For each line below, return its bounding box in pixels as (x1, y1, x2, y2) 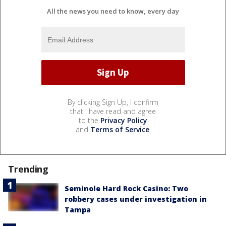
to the (79, 115, 100, 125)
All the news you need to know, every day (47, 6, 179, 16)
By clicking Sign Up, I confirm (68, 97, 158, 107)
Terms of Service (90, 124, 149, 134)
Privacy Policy (100, 115, 147, 125)
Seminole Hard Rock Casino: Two (65, 183, 188, 193)
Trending (8, 162, 49, 175)
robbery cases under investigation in (65, 194, 207, 204)
